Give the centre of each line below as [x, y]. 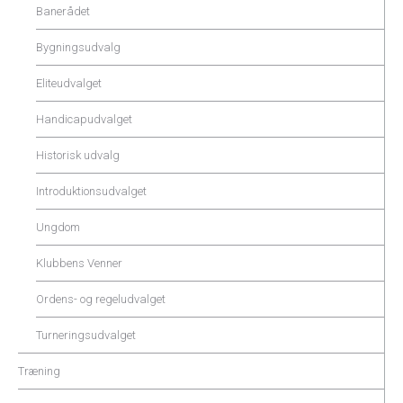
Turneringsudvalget [86, 335]
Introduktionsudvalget [91, 191]
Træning [39, 371]
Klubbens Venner [79, 263]
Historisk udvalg [78, 155]
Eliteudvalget [69, 83]
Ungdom [58, 227]
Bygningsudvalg [78, 47]
